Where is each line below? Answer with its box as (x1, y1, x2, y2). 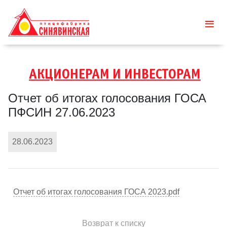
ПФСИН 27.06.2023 (8, 105, 115, 119)
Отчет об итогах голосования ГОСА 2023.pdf (13, 187, 179, 196)
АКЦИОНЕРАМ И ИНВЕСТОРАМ (29, 68, 201, 82)
